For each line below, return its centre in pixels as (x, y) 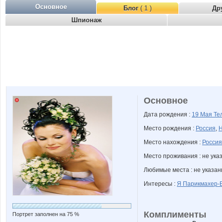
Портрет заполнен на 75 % (46, 214)
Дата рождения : (168, 114)
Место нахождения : (173, 142)
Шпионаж (86, 20)
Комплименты (175, 215)
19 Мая (203, 114)
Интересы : (160, 184)
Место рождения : (170, 128)
